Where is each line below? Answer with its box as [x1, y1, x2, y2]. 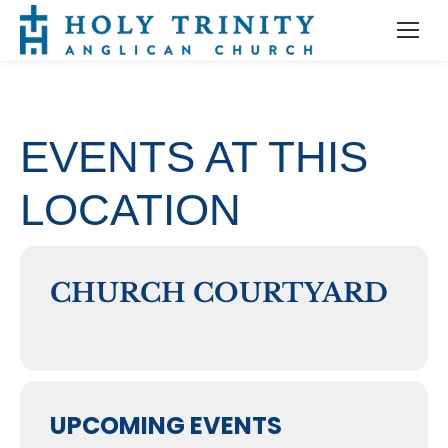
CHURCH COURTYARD [50, 277, 388, 309]
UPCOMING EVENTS [50, 409, 282, 442]
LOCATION [20, 185, 241, 234]
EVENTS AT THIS [20, 132, 368, 181]
